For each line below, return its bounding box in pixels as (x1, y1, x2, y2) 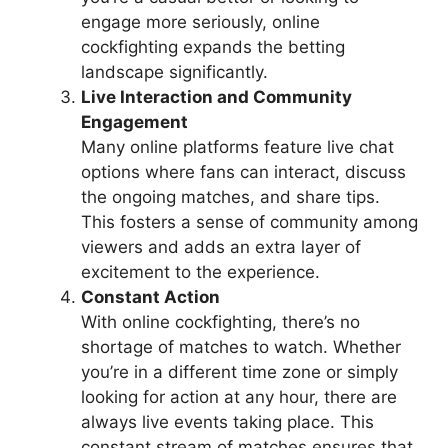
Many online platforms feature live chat (81, 137, 394, 158)
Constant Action (81, 287, 220, 308)
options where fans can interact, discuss (81, 162, 406, 183)
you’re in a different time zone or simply (81, 362, 398, 383)
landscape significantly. (81, 62, 268, 83)
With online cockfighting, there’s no (81, 312, 360, 333)
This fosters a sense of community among (81, 212, 418, 233)
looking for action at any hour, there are (81, 387, 397, 408)
